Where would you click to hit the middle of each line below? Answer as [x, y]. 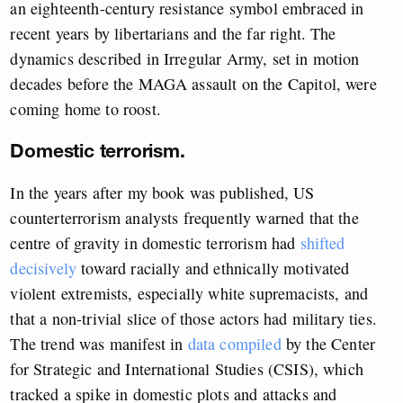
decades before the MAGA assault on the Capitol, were [193, 84]
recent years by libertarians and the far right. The [173, 34]
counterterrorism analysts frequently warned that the [184, 218]
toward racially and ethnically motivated [213, 269]
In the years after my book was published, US [162, 193]
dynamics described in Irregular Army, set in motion [185, 59]
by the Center [328, 344]
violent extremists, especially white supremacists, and [189, 294]
